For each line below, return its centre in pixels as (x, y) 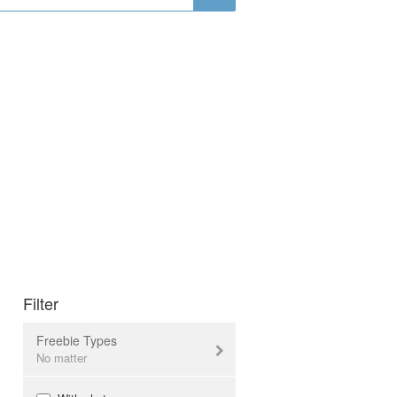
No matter (62, 357)
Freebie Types (77, 340)
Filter (41, 303)
